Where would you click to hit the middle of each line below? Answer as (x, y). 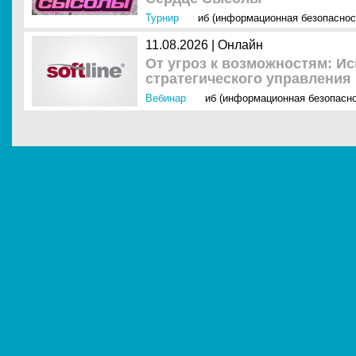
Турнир (162, 18)
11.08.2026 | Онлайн (204, 45)
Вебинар (166, 98)
